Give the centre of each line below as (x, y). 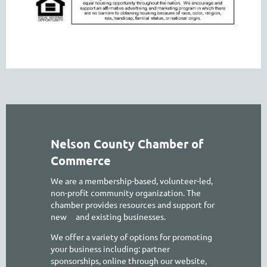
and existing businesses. (121, 217)
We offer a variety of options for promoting (131, 237)
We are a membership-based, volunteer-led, (132, 181)
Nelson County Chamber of (127, 144)
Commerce (81, 161)
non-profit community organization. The (126, 193)
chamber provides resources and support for (133, 205)
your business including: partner (110, 249)
